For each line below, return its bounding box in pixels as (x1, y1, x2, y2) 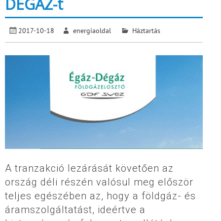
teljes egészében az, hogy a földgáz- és (5, 189, 196, 202)
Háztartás (132, 26, 160, 36)
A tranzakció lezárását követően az (5, 162, 174, 174)
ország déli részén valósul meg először (5, 176, 193, 188)
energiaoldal (73, 26, 111, 36)
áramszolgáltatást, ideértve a (5, 203, 146, 216)
